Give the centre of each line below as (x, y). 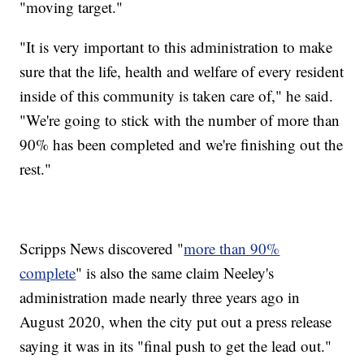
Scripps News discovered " (102, 248)
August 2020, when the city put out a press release (176, 321)
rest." (38, 168)
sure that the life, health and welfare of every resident (182, 71)
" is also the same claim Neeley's (175, 272)
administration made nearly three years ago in (160, 297)
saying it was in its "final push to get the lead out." (176, 345)
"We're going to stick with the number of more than (180, 119)
